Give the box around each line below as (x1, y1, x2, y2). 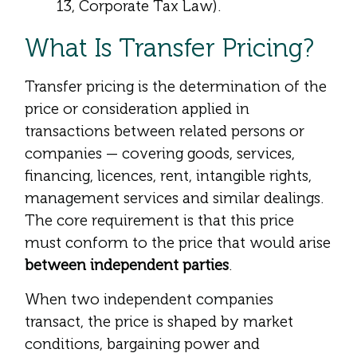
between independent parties (25, 256, 229, 275)
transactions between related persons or (25, 122, 304, 141)
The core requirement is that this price (25, 211, 294, 230)
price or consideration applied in (25, 100, 249, 119)
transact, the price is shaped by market (25, 312, 293, 331)
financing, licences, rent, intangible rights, (25, 167, 312, 186)
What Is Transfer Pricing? (25, 33, 314, 64)
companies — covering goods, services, (25, 144, 295, 163)
